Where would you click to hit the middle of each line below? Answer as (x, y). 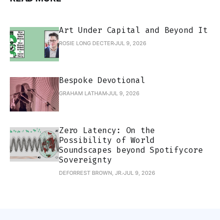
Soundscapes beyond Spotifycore (131, 150)
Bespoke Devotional (102, 81)
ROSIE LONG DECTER (86, 43)
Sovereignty (85, 160)
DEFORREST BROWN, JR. (91, 173)
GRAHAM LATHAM (83, 94)
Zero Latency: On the (107, 131)
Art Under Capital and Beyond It (133, 30)
